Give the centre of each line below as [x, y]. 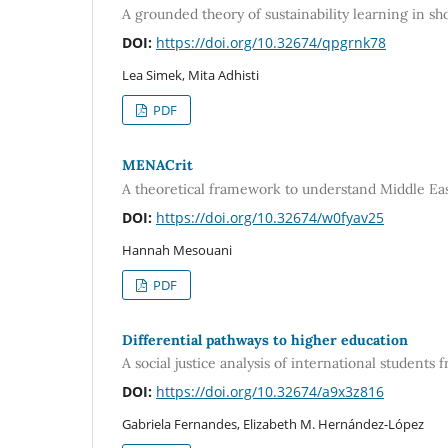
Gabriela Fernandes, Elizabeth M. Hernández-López [273, 424]
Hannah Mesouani [177, 249]
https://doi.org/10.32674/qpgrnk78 [271, 43]
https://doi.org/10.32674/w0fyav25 [270, 217]
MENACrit [157, 165]
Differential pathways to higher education [265, 339]
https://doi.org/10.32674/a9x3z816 [270, 392]
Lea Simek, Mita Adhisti [190, 75]
